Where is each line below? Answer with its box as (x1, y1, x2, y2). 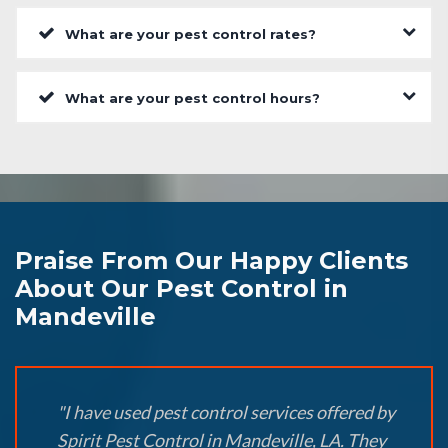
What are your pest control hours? (65, 90, 320, 107)
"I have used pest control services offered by (57, 401, 395, 424)
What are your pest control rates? (65, 26, 316, 43)
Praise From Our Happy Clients (15, 246, 408, 276)
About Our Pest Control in (15, 274, 348, 304)
